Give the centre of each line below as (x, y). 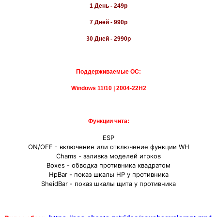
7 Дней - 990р (108, 22)
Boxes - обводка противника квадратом (108, 165)
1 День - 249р (108, 6)
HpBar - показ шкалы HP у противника (108, 174)
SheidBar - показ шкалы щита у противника (108, 183)
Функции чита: (108, 121)
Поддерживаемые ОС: (108, 71)
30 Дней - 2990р (108, 39)
